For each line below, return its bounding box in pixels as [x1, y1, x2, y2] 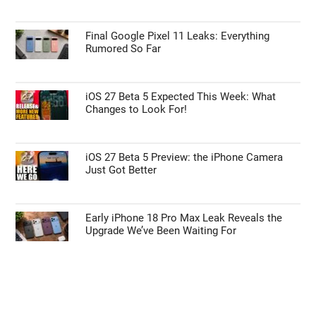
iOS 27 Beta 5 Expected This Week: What [85, 90, 276, 103]
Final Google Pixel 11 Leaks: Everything [85, 29, 270, 42]
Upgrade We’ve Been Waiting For [85, 224, 237, 237]
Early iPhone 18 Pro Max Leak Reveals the [85, 211, 283, 224]
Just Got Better [85, 163, 157, 176]
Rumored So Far [85, 42, 162, 55]
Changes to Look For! [85, 102, 188, 116]
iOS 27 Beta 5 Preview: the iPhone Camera [85, 150, 284, 164]
